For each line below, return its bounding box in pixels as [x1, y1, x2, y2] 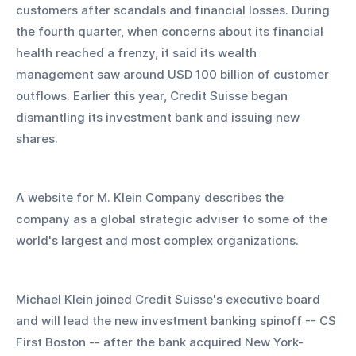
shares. [16, 130, 58, 146]
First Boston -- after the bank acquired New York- [16, 334, 304, 350]
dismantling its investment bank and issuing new [16, 109, 303, 125]
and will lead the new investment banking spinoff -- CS [16, 312, 339, 328]
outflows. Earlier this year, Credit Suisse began [16, 87, 291, 103]
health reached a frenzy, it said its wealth [16, 44, 260, 60]
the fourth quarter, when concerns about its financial [16, 23, 327, 39]
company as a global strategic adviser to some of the [16, 211, 331, 226]
